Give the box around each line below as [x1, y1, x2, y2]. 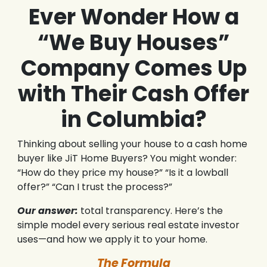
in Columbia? [60, 104, 207, 135]
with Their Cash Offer [18, 79, 249, 110]
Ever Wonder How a [28, 2, 239, 33]
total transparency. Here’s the [77, 204, 223, 218]
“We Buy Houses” [38, 27, 229, 58]
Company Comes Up [20, 53, 247, 84]
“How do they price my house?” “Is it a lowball [17, 166, 228, 180]
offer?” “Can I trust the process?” [17, 180, 172, 194]
